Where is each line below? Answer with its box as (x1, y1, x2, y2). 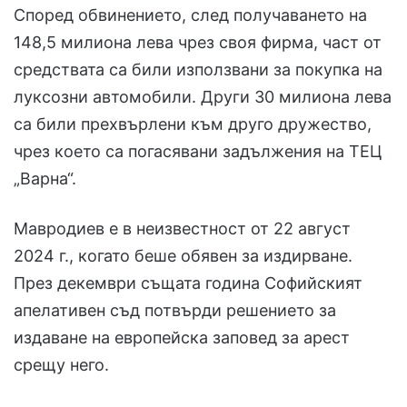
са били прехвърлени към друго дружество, (14, 114, 372, 134)
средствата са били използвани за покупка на (14, 59, 382, 79)
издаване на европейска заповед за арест (14, 327, 350, 347)
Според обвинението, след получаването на (14, 5, 367, 25)
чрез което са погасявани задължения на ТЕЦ (14, 141, 382, 161)
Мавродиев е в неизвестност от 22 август (14, 218, 351, 238)
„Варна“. (14, 168, 76, 188)
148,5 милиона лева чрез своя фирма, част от (14, 32, 382, 52)
